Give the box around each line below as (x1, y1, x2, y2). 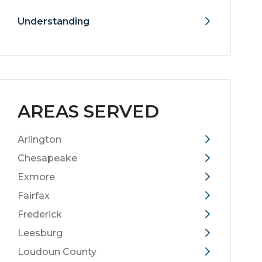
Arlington (18, 134, 61, 145)
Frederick (18, 209, 62, 220)
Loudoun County (18, 246, 96, 257)
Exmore (18, 171, 55, 182)
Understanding (18, 16, 89, 27)
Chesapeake (18, 153, 77, 164)
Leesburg (18, 227, 63, 239)
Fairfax (18, 190, 50, 201)
